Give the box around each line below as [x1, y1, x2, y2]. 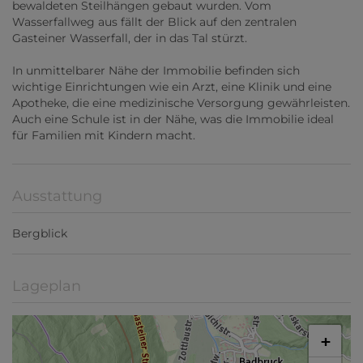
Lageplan [12, 277, 81, 296]
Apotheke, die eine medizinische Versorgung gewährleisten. [12, 96, 350, 111]
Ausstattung [12, 187, 102, 206]
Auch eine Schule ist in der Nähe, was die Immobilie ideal [12, 112, 334, 127]
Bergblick [12, 226, 67, 241]
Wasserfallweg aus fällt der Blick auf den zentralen [12, 15, 297, 30]
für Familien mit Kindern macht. [12, 128, 195, 143]
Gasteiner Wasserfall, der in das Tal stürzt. [12, 31, 247, 46]
